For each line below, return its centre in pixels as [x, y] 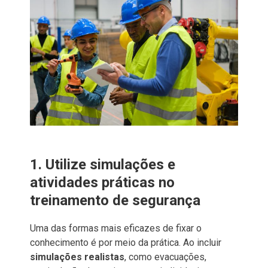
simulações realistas [77, 257]
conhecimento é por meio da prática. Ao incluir [126, 242]
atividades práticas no [102, 182]
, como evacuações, [165, 257]
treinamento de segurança [115, 200]
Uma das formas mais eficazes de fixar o [116, 228]
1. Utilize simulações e [103, 164]
